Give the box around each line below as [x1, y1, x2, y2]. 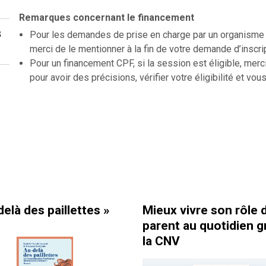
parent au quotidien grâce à [60, 218, 216, 233]
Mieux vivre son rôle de [60, 202, 193, 217]
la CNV [60, 233, 98, 248]
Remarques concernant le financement [19, 11, 194, 23]
